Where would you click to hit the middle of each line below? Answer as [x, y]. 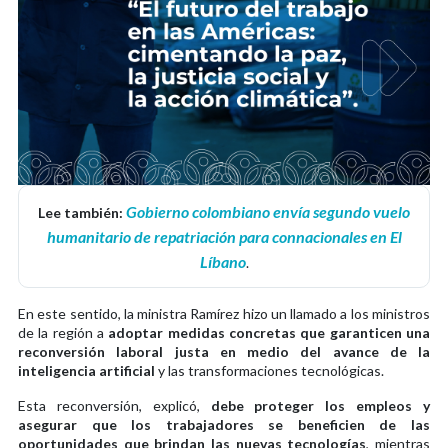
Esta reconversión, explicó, [114, 405]
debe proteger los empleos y [320, 405]
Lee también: [82, 212]
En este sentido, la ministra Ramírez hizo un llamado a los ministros [224, 313]
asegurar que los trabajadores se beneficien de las [224, 424]
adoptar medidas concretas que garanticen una [269, 332]
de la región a [63, 332]
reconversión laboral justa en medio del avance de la [224, 351]
